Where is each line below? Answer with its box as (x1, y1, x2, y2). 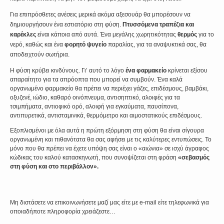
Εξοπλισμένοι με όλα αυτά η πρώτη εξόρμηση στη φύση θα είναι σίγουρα (10, 127, 204, 134)
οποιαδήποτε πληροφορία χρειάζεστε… (10, 208, 115, 215)
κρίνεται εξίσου (166, 67, 207, 74)
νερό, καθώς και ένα (10, 41, 64, 48)
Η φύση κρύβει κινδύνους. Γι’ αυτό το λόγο (10, 67, 125, 74)
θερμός (177, 31, 198, 38)
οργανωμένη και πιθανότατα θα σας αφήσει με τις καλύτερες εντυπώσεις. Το (10, 136, 211, 143)
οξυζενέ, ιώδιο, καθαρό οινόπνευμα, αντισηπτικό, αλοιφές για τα (10, 94, 180, 101)
